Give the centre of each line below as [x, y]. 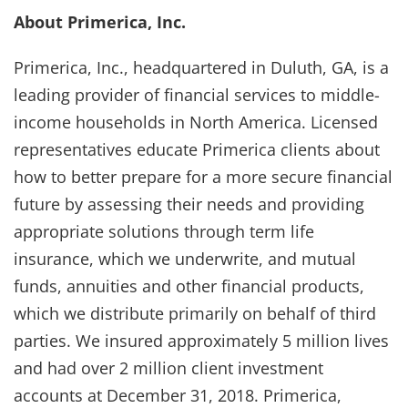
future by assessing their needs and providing [189, 204]
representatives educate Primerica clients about [197, 149]
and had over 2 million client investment [168, 367]
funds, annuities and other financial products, [189, 286]
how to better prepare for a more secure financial [203, 176]
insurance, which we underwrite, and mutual [185, 258]
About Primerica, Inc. [100, 21]
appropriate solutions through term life [164, 231]
